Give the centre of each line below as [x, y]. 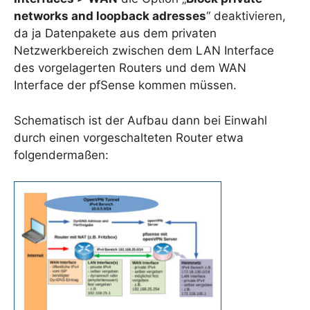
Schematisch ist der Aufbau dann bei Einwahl [140, 120]
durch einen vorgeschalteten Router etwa [129, 137]
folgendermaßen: [61, 155]
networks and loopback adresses [110, 16]
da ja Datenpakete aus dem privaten [115, 34]
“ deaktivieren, [246, 16]
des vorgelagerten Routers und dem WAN [130, 68]
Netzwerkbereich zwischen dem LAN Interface [144, 51]
